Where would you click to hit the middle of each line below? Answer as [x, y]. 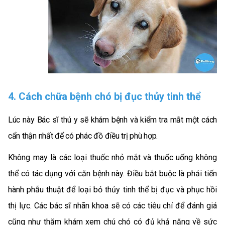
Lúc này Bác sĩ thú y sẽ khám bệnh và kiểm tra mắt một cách [113, 120]
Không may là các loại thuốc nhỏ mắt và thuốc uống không [113, 157]
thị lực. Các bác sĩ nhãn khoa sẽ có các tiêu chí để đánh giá [113, 205]
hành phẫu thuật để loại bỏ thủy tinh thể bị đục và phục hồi [113, 189]
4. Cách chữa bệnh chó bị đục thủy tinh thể [104, 97]
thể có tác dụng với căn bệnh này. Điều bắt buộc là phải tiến [113, 173]
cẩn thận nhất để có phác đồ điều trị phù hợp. [83, 136]
